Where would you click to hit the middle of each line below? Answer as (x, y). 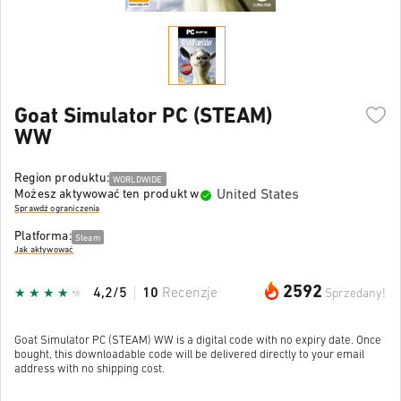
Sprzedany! (355, 294)
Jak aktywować (44, 251)
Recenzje (190, 293)
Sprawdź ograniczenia (57, 209)
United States (258, 195)
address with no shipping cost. (90, 369)
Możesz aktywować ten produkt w (107, 195)
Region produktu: (62, 178)
